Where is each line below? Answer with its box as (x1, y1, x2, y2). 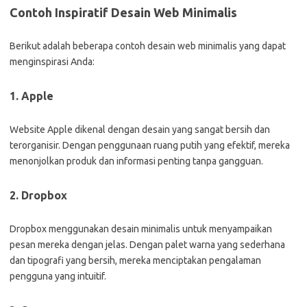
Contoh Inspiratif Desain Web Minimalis (10, 5, 237, 19)
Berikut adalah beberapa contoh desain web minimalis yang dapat (10, 40, 286, 51)
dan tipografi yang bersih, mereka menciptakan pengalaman (10, 255, 261, 266)
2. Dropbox (10, 189, 67, 201)
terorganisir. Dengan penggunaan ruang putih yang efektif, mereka (10, 140, 290, 151)
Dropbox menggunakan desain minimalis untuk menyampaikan (10, 223, 272, 234)
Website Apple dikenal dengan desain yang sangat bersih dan (10, 124, 270, 135)
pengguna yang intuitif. (10, 271, 106, 282)
